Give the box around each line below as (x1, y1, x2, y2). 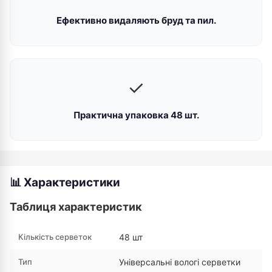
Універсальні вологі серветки (119, 257, 240, 267)
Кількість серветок (18, 232, 92, 242)
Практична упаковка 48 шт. (73, 109, 199, 121)
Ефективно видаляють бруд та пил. (56, 15, 216, 26)
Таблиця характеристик (10, 200, 142, 213)
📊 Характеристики (10, 175, 120, 189)
